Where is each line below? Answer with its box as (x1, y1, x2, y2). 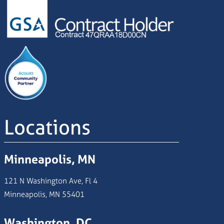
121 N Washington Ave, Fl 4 (3, 175, 97, 186)
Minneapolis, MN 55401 (3, 189, 84, 200)
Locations (3, 114, 90, 141)
